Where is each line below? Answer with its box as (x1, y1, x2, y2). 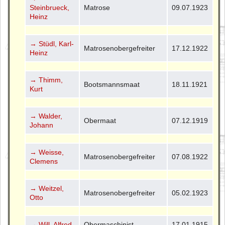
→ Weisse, (30, 148, 64, 156)
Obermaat (84, 116, 117, 125)
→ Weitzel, (30, 184, 64, 192)
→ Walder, (30, 111, 63, 120)
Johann (30, 121, 54, 129)
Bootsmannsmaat (84, 80, 140, 88)
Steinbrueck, (30, 3, 70, 12)
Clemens (30, 157, 58, 165)
